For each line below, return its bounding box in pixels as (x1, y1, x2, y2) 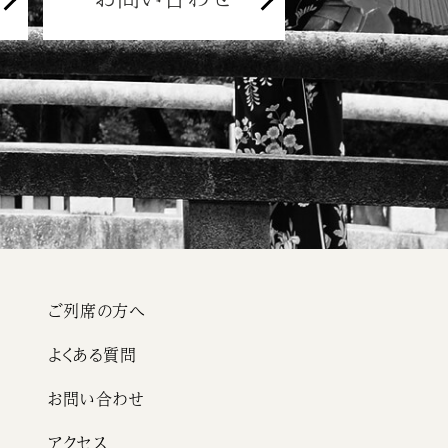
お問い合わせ (48, 386, 145, 411)
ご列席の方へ (48, 298, 146, 323)
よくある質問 (48, 342, 137, 367)
